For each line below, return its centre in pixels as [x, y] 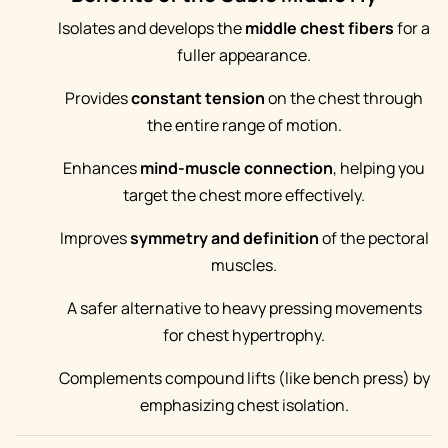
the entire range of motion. [244, 125]
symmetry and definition [224, 238]
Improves [94, 238]
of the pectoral [373, 238]
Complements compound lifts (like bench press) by [244, 378]
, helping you [379, 168]
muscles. [244, 265]
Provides [98, 98]
